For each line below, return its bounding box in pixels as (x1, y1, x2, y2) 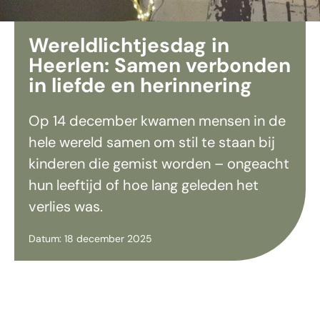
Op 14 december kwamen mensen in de (29, 111, 286, 130)
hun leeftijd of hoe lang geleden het (29, 176, 259, 194)
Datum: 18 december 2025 (29, 232, 152, 245)
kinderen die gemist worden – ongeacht (29, 154, 289, 173)
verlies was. (29, 197, 103, 216)
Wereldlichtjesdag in (29, 32, 229, 59)
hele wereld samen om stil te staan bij (29, 133, 275, 151)
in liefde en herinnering (29, 72, 252, 99)
